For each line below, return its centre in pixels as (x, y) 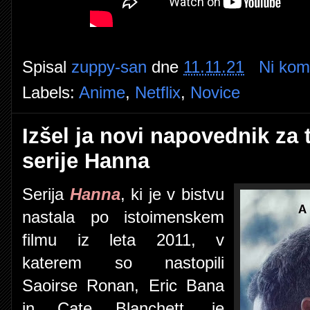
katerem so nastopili (123, 263)
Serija (46, 194)
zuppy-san (109, 67)
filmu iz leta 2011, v (123, 240)
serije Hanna (86, 161)
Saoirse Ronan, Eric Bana (123, 285)
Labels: (51, 92)
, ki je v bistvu (172, 194)
